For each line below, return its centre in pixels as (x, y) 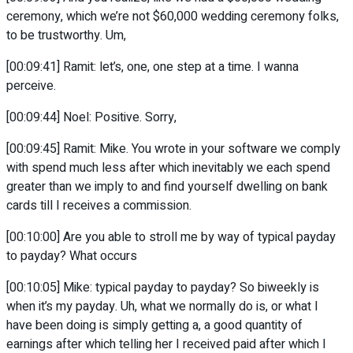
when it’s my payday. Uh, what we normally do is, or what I (162, 307)
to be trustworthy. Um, (66, 36)
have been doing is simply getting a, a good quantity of (154, 326)
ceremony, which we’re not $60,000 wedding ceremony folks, (173, 17)
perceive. (31, 86)
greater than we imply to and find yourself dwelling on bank (167, 187)
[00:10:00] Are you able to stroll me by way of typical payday (171, 238)
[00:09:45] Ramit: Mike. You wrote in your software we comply (173, 149)
